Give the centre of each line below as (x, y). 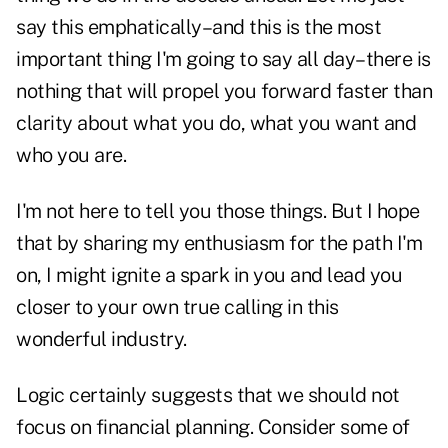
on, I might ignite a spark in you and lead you (209, 275)
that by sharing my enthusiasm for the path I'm (219, 243)
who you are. (71, 155)
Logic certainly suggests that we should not (208, 395)
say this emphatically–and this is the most (198, 27)
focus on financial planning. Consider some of (213, 427)
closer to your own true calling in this (177, 307)
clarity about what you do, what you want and (216, 123)
